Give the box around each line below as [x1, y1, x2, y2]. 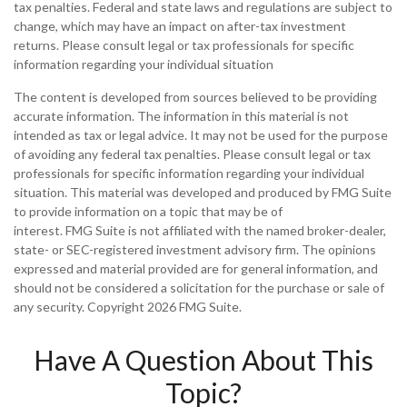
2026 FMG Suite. [147, 298, 242, 314]
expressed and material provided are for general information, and [14, 260, 378, 276]
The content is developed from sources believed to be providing [14, 88, 377, 104]
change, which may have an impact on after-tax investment [14, 17, 346, 34]
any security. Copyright [14, 298, 147, 314]
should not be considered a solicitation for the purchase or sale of [14, 279, 384, 295]
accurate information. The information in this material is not [14, 107, 349, 124]
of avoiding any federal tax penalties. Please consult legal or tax [14, 145, 371, 162]
